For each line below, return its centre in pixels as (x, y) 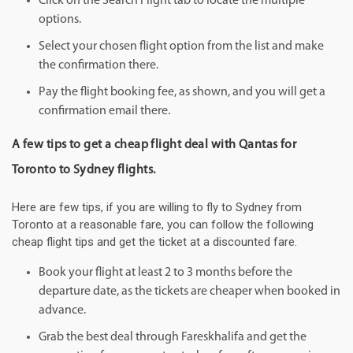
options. (60, 20)
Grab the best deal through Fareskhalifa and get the (173, 338)
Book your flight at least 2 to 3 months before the (165, 273)
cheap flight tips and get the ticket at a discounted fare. (154, 242)
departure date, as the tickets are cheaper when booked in (190, 292)
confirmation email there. (104, 111)
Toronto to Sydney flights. (84, 171)
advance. (62, 311)
